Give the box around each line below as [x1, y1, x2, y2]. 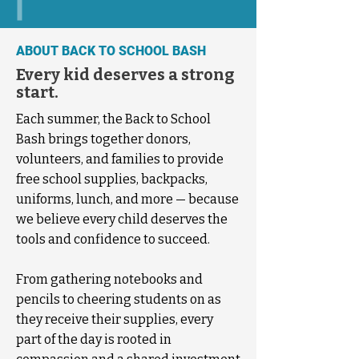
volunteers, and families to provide [16, 151, 224, 167]
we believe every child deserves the [16, 212, 228, 227]
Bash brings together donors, [16, 131, 191, 147]
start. [16, 83, 58, 102]
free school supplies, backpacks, [16, 171, 208, 187]
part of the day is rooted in [16, 332, 171, 347]
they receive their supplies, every [16, 312, 213, 327]
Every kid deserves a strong [16, 65, 234, 84]
